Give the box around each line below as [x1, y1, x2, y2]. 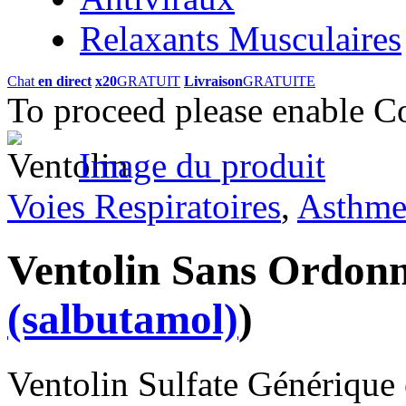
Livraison [184, 72, 243, 89]
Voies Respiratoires [7, 186, 281, 226]
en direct [38, 72, 92, 89]
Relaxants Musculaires [80, 18, 401, 58]
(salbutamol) [7, 295, 238, 343]
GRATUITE [243, 72, 315, 89]
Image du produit [79, 145, 325, 185]
